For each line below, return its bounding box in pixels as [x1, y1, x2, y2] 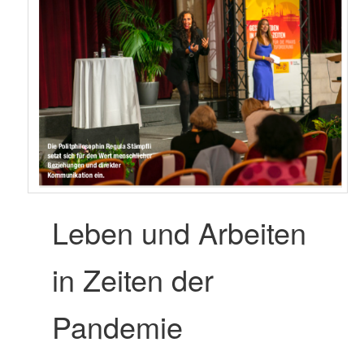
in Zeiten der [52, 258, 214, 301]
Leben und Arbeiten [52, 211, 307, 253]
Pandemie [52, 305, 184, 348]
